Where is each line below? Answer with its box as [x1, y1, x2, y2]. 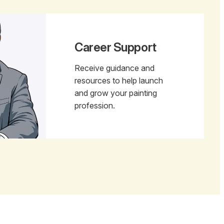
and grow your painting [74, 87, 157, 98]
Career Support [74, 39, 156, 54]
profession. [74, 100, 115, 110]
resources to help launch [74, 75, 163, 85]
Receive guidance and [74, 62, 155, 73]
